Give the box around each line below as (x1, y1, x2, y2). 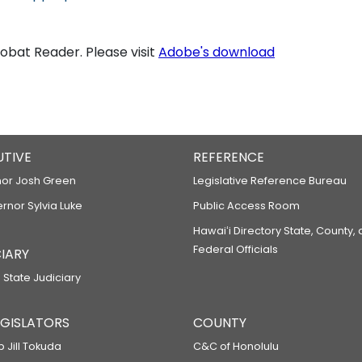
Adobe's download (158, 43, 275, 61)
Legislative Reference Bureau (193, 174, 347, 187)
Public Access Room (193, 199, 300, 213)
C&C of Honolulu (193, 339, 279, 353)
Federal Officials (193, 242, 278, 256)
